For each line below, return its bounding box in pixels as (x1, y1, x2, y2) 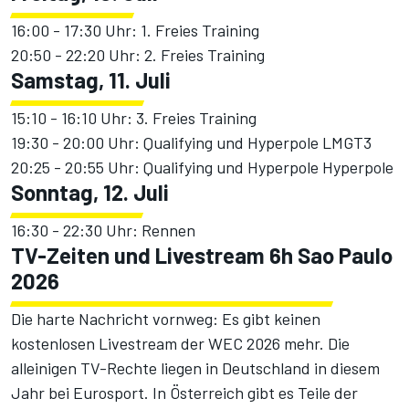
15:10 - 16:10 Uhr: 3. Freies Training (11, 108, 257, 129)
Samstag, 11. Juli (11, 67, 171, 94)
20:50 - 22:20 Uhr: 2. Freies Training (11, 45, 265, 66)
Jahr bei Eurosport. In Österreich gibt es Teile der (11, 383, 358, 404)
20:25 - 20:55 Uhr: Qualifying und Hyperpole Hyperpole (11, 157, 393, 178)
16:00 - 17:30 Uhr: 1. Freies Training (11, 20, 259, 41)
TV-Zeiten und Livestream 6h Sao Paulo (11, 242, 393, 269)
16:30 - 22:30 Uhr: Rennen (11, 220, 195, 241)
